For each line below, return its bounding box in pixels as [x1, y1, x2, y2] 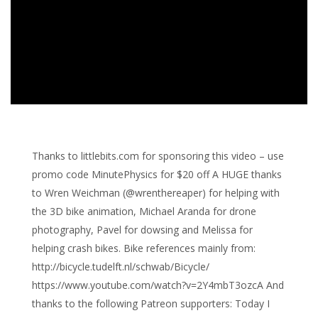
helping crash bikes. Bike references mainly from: [32, 241, 256, 255]
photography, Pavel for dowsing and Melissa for [32, 223, 253, 236]
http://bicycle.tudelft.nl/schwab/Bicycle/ [32, 260, 209, 273]
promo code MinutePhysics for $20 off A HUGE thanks [32, 168, 282, 181]
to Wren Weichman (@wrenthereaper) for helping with [32, 186, 280, 199]
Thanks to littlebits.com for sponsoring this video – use [32, 149, 284, 163]
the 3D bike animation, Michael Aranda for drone [32, 204, 256, 218]
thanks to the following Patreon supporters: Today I [32, 297, 270, 310]
